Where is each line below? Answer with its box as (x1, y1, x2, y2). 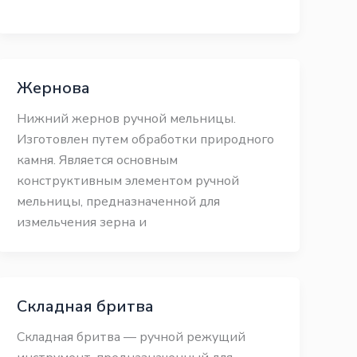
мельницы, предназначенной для (17, 193, 221, 210)
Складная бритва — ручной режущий (17, 328, 246, 346)
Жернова (17, 77, 91, 99)
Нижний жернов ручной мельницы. (17, 110, 237, 127)
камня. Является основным (17, 151, 178, 169)
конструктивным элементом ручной (17, 172, 240, 190)
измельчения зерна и (17, 214, 147, 231)
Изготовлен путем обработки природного (17, 131, 275, 148)
